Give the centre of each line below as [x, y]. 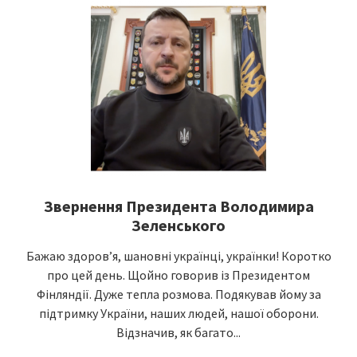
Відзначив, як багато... [178, 332]
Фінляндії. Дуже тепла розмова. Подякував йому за [178, 294]
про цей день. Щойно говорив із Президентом [178, 275]
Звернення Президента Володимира [178, 206]
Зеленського [178, 225]
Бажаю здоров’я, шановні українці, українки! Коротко [178, 256]
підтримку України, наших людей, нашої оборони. [178, 313]
